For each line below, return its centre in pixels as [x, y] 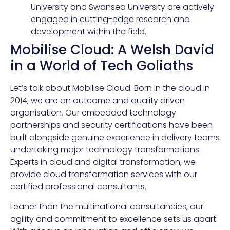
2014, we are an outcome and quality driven [98, 101]
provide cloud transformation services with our [104, 175]
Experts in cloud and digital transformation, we [103, 162]
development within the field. [89, 32]
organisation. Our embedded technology [93, 113]
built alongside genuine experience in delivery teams [115, 138]
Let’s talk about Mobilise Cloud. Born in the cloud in [110, 88]
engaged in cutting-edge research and [110, 20]
